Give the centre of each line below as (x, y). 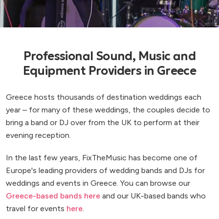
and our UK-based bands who (153, 196)
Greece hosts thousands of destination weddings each (104, 97)
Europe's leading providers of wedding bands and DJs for (105, 170)
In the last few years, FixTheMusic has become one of (102, 157)
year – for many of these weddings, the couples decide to (108, 109)
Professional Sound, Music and (109, 56)
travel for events (36, 208)
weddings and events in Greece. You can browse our (98, 183)
